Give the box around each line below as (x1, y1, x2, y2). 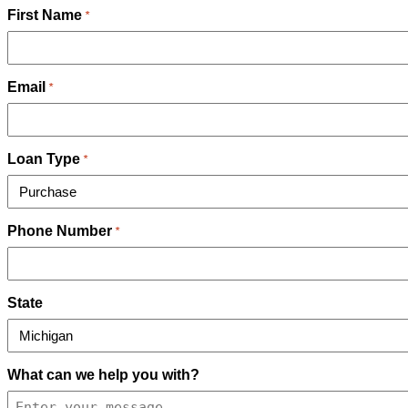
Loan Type (7, 151, 80, 167)
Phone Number (7, 223, 112, 239)
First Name (7, 7, 82, 23)
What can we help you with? (7, 367, 199, 382)
